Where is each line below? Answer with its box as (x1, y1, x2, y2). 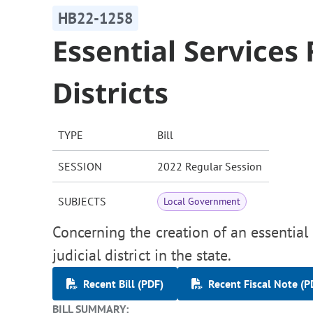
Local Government (163, 195, 241, 208)
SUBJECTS (58, 194, 106, 209)
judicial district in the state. (52, 245, 232, 265)
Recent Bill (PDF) (83, 277, 163, 291)
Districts (52, 73, 169, 112)
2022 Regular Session (157, 159, 262, 174)
